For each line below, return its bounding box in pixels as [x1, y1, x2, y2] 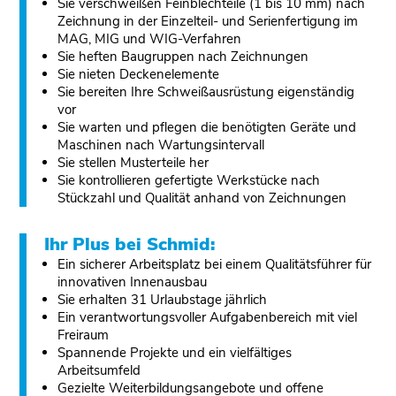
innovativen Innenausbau [57, 273, 208, 291]
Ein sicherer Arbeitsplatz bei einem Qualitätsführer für [57, 255, 372, 273]
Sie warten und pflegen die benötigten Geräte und [57, 118, 357, 136]
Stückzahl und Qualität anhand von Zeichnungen [57, 189, 347, 207]
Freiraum [57, 326, 110, 344]
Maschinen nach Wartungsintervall [57, 136, 265, 154]
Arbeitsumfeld [57, 362, 145, 379]
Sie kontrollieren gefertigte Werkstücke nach [57, 171, 321, 189]
